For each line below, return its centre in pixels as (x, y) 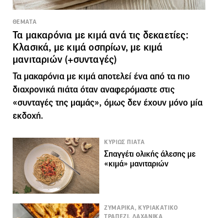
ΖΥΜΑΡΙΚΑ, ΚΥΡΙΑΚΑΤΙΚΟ (141, 208)
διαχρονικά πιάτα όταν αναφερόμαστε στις (94, 89)
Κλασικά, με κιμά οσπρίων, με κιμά (88, 47)
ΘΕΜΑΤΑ (25, 22)
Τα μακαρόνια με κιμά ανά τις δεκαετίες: (100, 35)
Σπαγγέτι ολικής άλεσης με (150, 154)
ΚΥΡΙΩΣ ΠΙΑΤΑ (125, 142)
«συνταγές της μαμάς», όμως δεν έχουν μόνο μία (108, 102)
